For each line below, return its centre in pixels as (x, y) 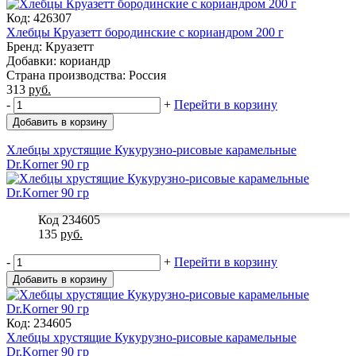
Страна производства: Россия (86, 75)
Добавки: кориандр (58, 60)
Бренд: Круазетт (50, 46)
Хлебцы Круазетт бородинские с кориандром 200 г (145, 32)
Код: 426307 (39, 17)
